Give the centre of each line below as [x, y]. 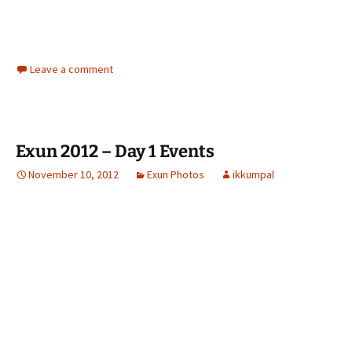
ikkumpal [253, 174]
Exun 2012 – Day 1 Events [115, 151]
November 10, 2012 [73, 174]
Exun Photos [176, 174]
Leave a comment [71, 69]
